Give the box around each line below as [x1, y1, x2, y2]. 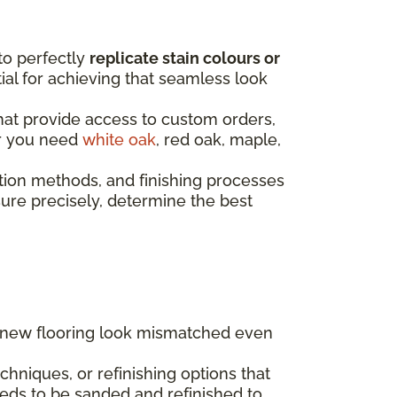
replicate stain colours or [90, 48, 280, 67]
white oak [82, 129, 156, 149]
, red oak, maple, [156, 129, 281, 149]
